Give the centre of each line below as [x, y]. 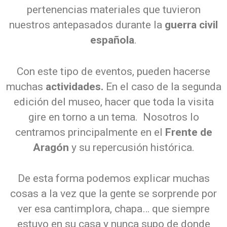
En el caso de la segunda [162, 86]
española [112, 40]
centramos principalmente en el [90, 132]
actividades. [74, 86]
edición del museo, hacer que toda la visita [113, 102]
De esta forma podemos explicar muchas [113, 178]
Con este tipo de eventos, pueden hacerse [113, 71]
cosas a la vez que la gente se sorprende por [113, 194]
